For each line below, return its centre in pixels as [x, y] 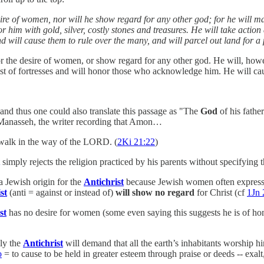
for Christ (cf [221, 192]
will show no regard [155, 192]
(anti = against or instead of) [62, 192]
